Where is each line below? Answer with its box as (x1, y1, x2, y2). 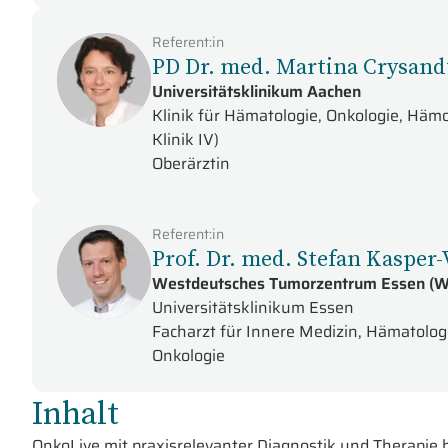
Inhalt (32, 391, 119, 435)
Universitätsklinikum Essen (152, 295, 354, 320)
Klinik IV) (152, 127, 219, 152)
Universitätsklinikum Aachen (152, 79, 361, 104)
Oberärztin (152, 151, 230, 176)
